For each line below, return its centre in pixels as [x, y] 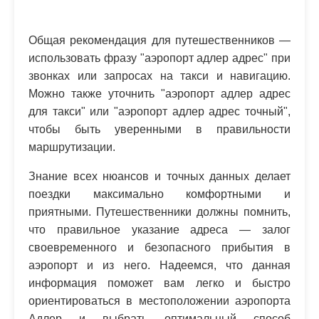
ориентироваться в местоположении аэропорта [159, 300]
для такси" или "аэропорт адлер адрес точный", [159, 111]
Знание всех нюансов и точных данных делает [159, 176]
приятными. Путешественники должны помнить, [159, 211]
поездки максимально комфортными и [159, 194]
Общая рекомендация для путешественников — [159, 40]
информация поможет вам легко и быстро [159, 283]
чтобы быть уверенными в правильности [159, 129]
